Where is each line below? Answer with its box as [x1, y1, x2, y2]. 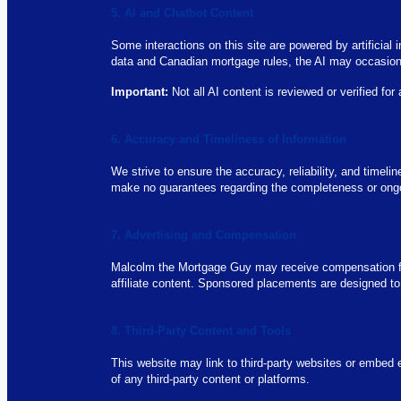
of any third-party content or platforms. [111, 372, 311, 386]
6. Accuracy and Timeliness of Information [111, 132, 347, 146]
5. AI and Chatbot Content [111, 6, 254, 20]
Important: [111, 85, 169, 98]
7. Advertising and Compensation [111, 228, 297, 242]
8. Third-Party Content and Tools [111, 324, 292, 337]
